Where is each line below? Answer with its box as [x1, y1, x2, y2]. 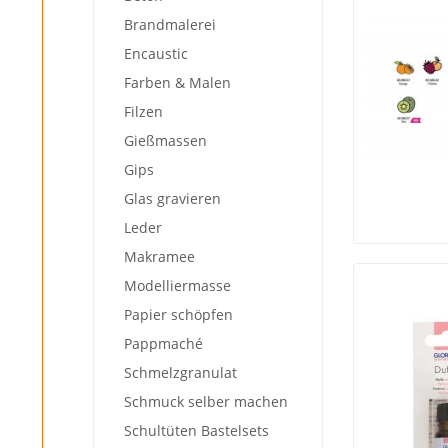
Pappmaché [124, 334, 203, 353]
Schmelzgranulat [124, 363, 237, 382]
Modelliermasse [124, 276, 231, 295]
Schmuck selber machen [124, 392, 288, 411]
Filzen [124, 102, 163, 121]
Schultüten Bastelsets [124, 421, 269, 440]
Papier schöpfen [124, 305, 233, 324]
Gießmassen [124, 131, 207, 150]
